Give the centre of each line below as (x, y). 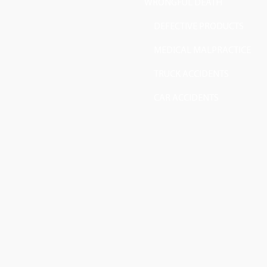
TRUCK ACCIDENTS (191, 74)
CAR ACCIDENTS (186, 98)
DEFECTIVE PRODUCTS (199, 27)
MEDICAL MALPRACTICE (202, 51)
